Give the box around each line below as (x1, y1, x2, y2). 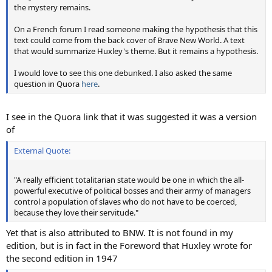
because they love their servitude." (14, 206, 138, 218)
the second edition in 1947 (6, 252, 118, 265)
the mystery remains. (14, 1, 90, 13)
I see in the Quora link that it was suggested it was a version (6, 110, 257, 123)
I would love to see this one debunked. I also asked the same (14, 67, 232, 78)
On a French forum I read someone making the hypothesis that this (14, 23, 257, 35)
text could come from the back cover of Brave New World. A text (14, 34, 245, 46)
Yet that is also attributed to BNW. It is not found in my (6, 226, 233, 239)
